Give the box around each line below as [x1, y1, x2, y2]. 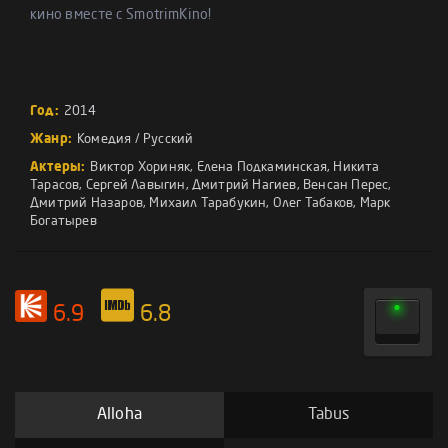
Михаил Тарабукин [149, 197, 267, 210]
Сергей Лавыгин [85, 179, 186, 192]
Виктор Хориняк [90, 161, 191, 174]
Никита [333, 161, 380, 174]
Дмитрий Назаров [30, 197, 143, 210]
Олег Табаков [272, 197, 354, 210]
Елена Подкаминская [196, 161, 327, 174]
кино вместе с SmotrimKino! [30, 8, 212, 22]
